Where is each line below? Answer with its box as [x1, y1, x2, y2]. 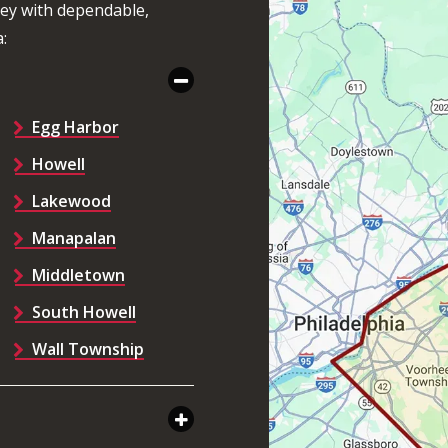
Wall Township [31, 338, 144, 361]
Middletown [31, 264, 125, 287]
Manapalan [31, 227, 116, 250]
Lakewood [31, 190, 111, 213]
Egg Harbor [31, 116, 119, 139]
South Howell [31, 301, 136, 324]
